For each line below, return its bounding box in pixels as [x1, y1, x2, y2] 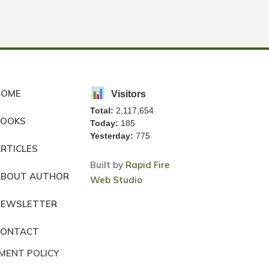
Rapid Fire [125, 159, 170, 171]
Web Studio [89, 174, 142, 186]
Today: [89, 118, 118, 128]
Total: [89, 105, 113, 115]
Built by [89, 159, 125, 171]
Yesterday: [89, 130, 133, 141]
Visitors [111, 88, 147, 99]
